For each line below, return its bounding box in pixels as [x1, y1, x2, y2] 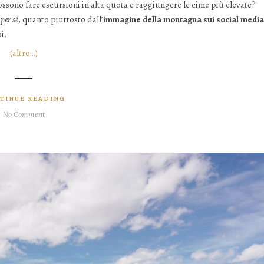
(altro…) [9, 47, 38, 60]
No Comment [2, 110, 45, 119]
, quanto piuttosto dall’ [18, 13, 103, 25]
